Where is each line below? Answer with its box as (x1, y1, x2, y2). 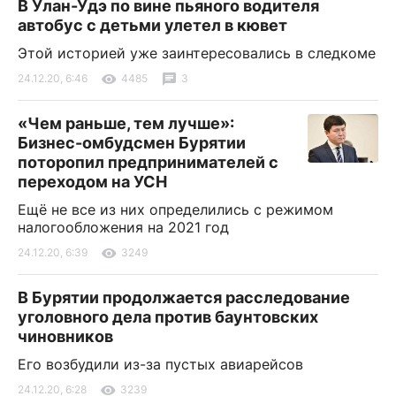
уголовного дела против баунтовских (18, 307, 318, 326)
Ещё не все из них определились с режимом (18, 200, 333, 218)
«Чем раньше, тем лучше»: (18, 113, 234, 133)
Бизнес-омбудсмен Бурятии (18, 133, 246, 152)
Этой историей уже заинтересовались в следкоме (18, 43, 376, 62)
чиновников (18, 326, 113, 346)
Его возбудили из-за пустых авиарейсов (18, 354, 303, 373)
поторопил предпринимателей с (18, 152, 278, 171)
